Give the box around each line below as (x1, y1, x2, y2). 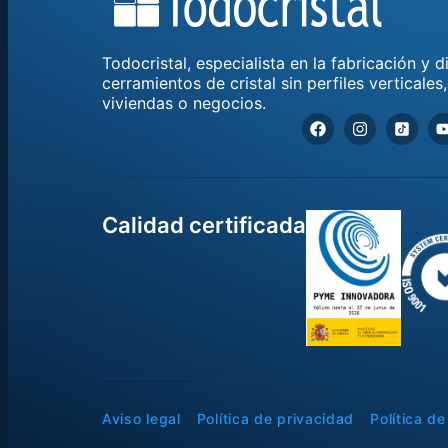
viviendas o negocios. (102, 93, 266, 113)
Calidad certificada (102, 212, 306, 238)
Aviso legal (102, 410, 181, 428)
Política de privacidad (196, 410, 355, 428)
